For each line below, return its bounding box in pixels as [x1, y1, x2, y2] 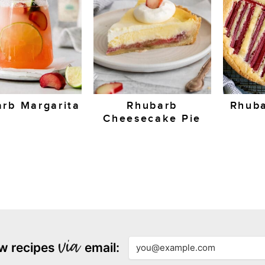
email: [81, 240, 119, 256]
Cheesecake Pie [103, 112, 202, 125]
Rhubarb [127, 99, 178, 112]
